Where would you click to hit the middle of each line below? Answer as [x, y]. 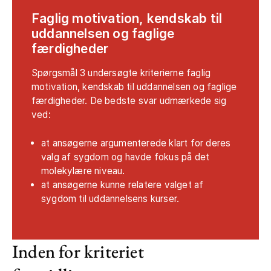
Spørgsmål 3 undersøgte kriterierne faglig [121, 73]
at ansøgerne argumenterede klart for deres [136, 143]
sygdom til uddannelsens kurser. [110, 199]
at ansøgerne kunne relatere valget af [122, 185]
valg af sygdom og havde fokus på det [126, 157]
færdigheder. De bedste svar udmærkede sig [129, 101]
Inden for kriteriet [78, 252]
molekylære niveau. [84, 171]
